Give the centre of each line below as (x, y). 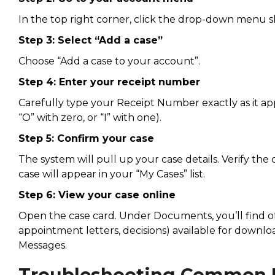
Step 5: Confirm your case (86, 138)
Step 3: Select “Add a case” (90, 40)
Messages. (42, 245)
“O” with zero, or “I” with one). (90, 117)
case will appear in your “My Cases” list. (111, 174)
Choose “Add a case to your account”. (109, 61)
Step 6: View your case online (97, 195)
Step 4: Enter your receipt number (109, 82)
